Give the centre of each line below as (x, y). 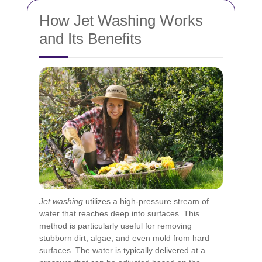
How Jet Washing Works (121, 21)
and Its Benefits (90, 39)
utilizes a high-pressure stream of (146, 201)
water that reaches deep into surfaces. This (119, 214)
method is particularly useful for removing (116, 226)
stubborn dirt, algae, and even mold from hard (124, 238)
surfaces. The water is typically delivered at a (122, 251)
